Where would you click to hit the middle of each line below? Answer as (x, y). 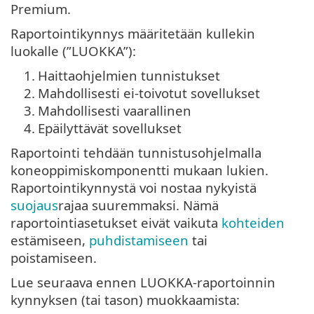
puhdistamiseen (139, 240)
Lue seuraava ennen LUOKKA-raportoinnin (143, 282)
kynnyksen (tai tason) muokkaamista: (125, 300)
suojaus (34, 205)
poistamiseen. (54, 258)
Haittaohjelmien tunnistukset (129, 76)
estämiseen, (50, 240)
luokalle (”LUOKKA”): (73, 51)
